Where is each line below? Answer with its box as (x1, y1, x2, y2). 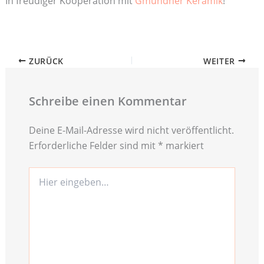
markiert (163, 139, 204, 153)
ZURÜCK (26, 55, 64, 67)
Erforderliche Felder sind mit (28, 139, 158, 153)
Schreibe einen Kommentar (28, 93, 187, 110)
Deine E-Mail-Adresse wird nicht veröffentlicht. (28, 124, 234, 137)
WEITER (203, 55, 238, 67)
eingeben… (28, 179, 72, 190)
